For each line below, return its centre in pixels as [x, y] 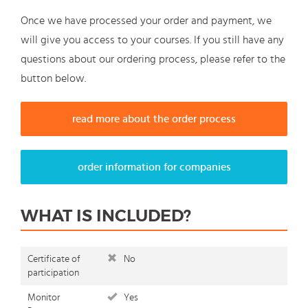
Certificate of [54, 260]
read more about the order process [154, 119]
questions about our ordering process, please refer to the [153, 59]
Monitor [44, 298]
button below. [53, 79]
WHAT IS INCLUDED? [106, 216]
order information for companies [154, 167]
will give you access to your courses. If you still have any [152, 40]
